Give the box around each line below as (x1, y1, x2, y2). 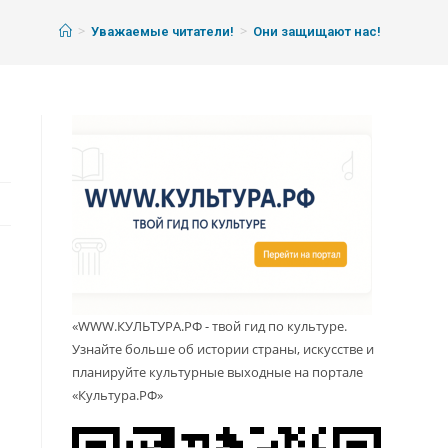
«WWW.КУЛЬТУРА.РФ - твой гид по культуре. (72, 317, 348, 336)
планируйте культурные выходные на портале (72, 363, 364, 382)
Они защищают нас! (252, 24, 381, 40)
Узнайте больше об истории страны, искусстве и (72, 340, 375, 359)
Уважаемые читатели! (90, 24, 234, 40)
